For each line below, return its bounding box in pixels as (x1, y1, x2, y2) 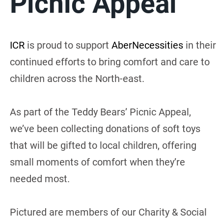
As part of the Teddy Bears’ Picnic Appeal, (10, 106, 191, 118)
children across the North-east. (10, 72, 144, 84)
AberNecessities (111, 39, 183, 51)
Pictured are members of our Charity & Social (10, 206, 207, 218)
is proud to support (25, 39, 111, 51)
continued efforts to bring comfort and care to (10, 55, 210, 68)
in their (183, 39, 216, 51)
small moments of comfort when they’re (10, 156, 185, 168)
